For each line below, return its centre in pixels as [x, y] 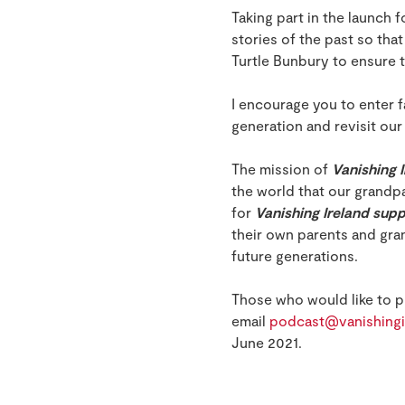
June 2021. [267, 343]
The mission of [280, 169]
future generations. [295, 256]
